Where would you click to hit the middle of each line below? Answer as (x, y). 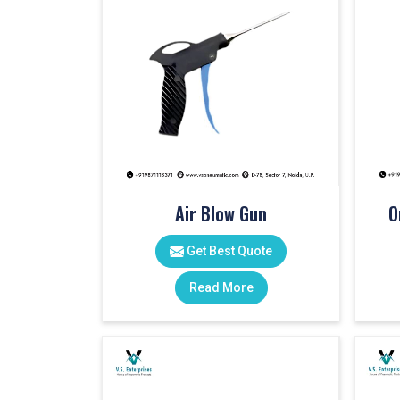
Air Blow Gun (221, 213)
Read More (221, 287)
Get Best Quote (228, 251)
